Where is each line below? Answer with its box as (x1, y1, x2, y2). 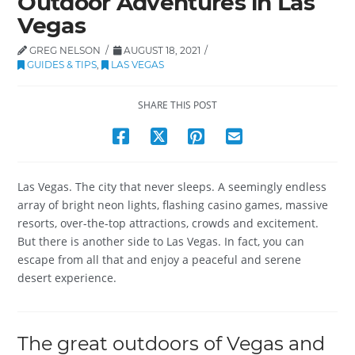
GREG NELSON (27, 44, 101, 56)
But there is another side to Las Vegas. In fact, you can (17, 233, 305, 249)
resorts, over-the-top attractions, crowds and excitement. (17, 215, 319, 231)
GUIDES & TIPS (25, 58, 97, 71)
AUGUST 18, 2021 (120, 44, 200, 56)
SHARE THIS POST (138, 98, 217, 113)
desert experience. (17, 269, 117, 285)
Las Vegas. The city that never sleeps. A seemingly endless (17, 178, 327, 194)
